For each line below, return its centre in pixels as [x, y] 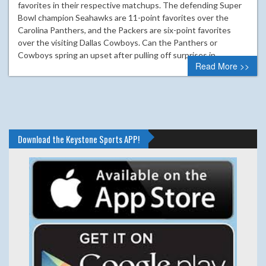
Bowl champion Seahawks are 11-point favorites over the [123, 17]
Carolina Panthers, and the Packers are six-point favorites [124, 30]
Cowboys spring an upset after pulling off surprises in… [120, 55]
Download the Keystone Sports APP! [79, 139]
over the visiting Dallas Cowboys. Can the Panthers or [118, 42]
